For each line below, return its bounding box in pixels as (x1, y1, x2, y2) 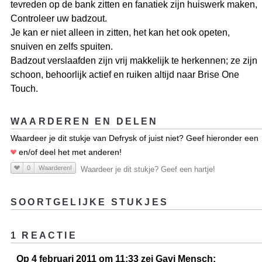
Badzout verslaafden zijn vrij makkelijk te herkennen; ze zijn (11, 56, 257, 66)
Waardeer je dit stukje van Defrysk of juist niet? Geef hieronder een (11, 133, 258, 143)
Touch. (11, 84, 38, 94)
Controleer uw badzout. (11, 13, 107, 24)
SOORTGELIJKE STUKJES (11, 197, 168, 208)
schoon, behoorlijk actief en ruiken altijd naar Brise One (11, 70, 239, 80)
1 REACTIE (11, 230, 77, 241)
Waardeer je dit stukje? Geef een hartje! (81, 165, 215, 174)
